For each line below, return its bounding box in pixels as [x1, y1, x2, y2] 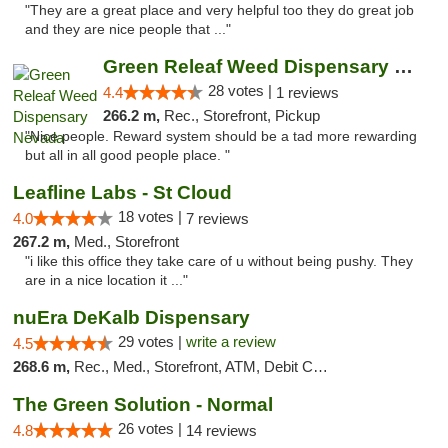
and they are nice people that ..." [25, 22, 231, 37]
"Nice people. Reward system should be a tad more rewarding [25, 129, 417, 144]
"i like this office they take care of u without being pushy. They [25, 254, 413, 269]
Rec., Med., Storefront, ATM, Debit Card [74, 358, 313, 375]
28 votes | [207, 82, 276, 99]
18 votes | [118, 208, 186, 225]
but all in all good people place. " [25, 148, 230, 163]
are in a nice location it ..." [25, 273, 188, 288]
